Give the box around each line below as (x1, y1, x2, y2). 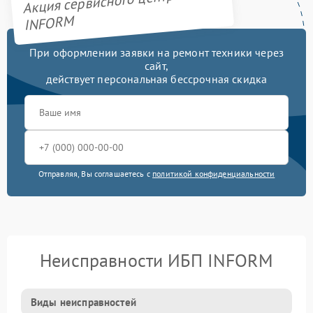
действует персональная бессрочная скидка (45, 72, 268, 87)
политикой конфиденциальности (152, 168, 275, 180)
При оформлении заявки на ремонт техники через (29, 45, 284, 60)
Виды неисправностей (31, 296, 136, 310)
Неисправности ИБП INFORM (40, 249, 273, 272)
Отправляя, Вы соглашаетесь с (38, 168, 153, 180)
